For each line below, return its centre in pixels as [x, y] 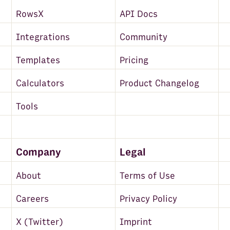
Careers [33, 199]
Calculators [40, 83]
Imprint [136, 222]
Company [39, 153]
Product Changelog [159, 83]
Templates [38, 60]
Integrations [43, 37]
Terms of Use [147, 176]
